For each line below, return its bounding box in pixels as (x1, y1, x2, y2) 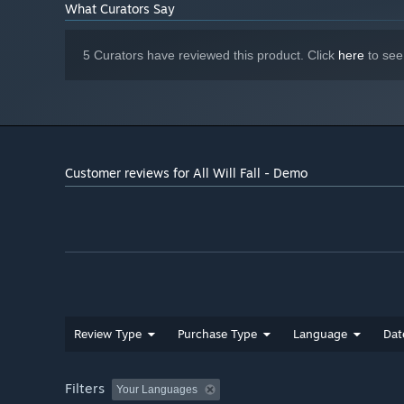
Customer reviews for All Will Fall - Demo (65, 165, 308, 181)
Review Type (74, 326, 142, 342)
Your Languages (116, 383, 197, 397)
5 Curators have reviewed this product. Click (83, 48, 338, 63)
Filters (65, 380, 105, 398)
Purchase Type (178, 326, 257, 342)
